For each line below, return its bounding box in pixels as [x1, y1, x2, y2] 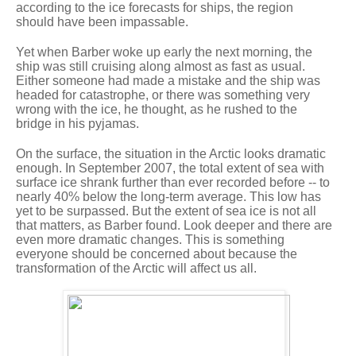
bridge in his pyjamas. [16, 116, 139, 130]
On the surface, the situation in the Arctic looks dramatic [16, 146, 326, 161]
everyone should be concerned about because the [16, 246, 297, 261]
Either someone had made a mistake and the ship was [16, 73, 320, 87]
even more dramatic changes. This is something [16, 232, 284, 246]
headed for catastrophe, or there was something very [16, 87, 310, 102]
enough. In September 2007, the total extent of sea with [16, 161, 324, 175]
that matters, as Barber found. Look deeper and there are [16, 218, 332, 232]
